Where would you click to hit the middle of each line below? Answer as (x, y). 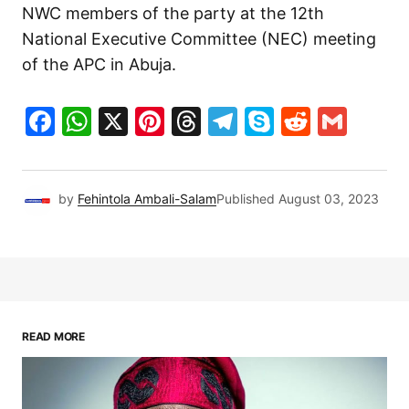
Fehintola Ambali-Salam (147, 199)
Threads (258, 121)
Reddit (356, 121)
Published (246, 199)
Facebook (123, 121)
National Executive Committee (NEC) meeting (199, 39)
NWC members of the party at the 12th (173, 14)
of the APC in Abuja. (99, 65)
